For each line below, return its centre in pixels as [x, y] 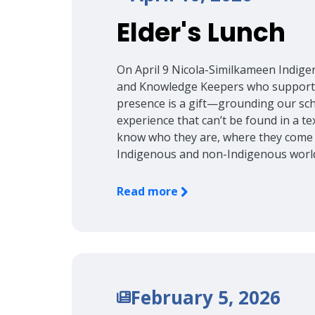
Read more [149, 191]
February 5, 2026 [206, 297]
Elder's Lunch [201, 32]
